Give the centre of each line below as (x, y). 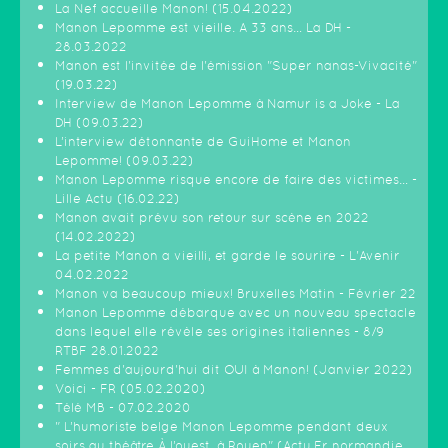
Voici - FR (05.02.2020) (130, 388)
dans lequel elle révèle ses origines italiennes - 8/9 (219, 331)
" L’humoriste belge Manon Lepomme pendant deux (221, 426)
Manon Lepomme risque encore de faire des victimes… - (236, 179)
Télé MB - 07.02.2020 (123, 407)
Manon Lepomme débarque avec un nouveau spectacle (235, 312)
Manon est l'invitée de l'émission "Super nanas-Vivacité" (236, 65)
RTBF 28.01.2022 (107, 350)
